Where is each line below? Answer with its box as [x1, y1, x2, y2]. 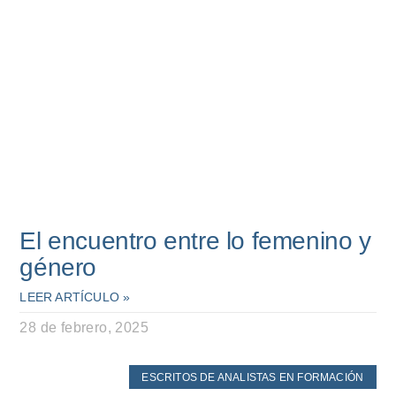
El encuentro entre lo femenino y [19, 227, 371, 255]
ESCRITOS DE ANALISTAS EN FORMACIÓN [141, 370, 364, 384]
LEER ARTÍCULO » [19, 290, 131, 305]
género [19, 254, 96, 282]
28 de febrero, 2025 [19, 320, 148, 336]
